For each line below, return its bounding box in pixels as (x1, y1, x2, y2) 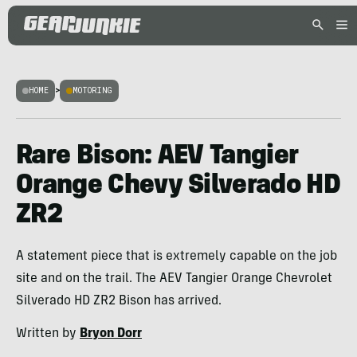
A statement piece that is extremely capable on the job (16, 250, 337, 263)
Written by (16, 328, 80, 340)
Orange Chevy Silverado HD (16, 173, 341, 200)
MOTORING (73, 85, 112, 96)
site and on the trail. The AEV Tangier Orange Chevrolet (16, 273, 332, 285)
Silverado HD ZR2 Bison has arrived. (16, 295, 222, 308)
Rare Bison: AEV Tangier (16, 143, 299, 171)
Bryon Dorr (80, 328, 142, 340)
